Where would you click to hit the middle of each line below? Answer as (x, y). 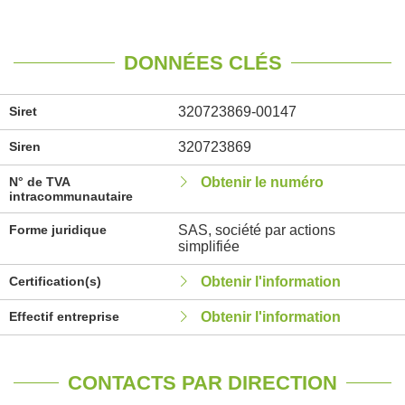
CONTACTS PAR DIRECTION (202, 383)
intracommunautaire (71, 196)
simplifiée (208, 246)
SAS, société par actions (256, 230)
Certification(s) (55, 281)
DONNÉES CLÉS (202, 63)
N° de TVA (39, 182)
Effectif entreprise (64, 316)
